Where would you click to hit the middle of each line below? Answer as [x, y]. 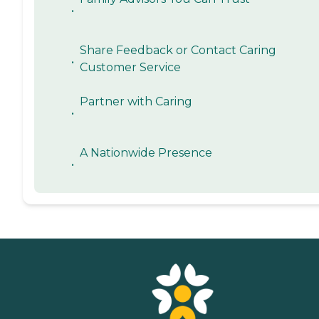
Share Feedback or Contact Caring [178, 51]
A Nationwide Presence [146, 153]
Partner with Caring [136, 102]
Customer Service [130, 68]
